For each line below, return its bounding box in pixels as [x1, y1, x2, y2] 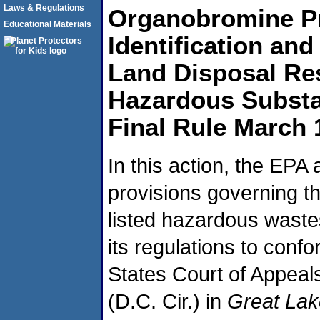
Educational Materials [4, 19, 91, 29]
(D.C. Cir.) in [108, 289, 227, 314]
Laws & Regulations [4, 3, 84, 13]
